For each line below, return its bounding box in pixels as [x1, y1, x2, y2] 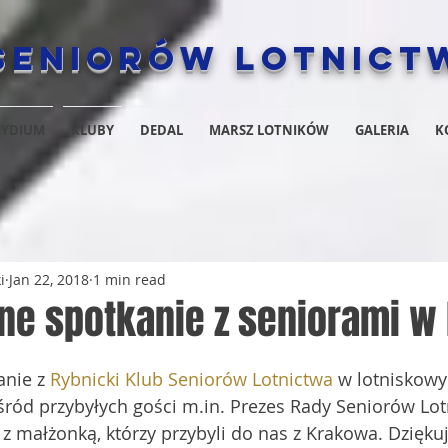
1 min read [93, 269, 166, 289]
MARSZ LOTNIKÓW [209, 121, 329, 139]
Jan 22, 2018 [9, 269, 89, 289]
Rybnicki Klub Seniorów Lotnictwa [50, 367, 333, 391]
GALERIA [355, 121, 409, 139]
